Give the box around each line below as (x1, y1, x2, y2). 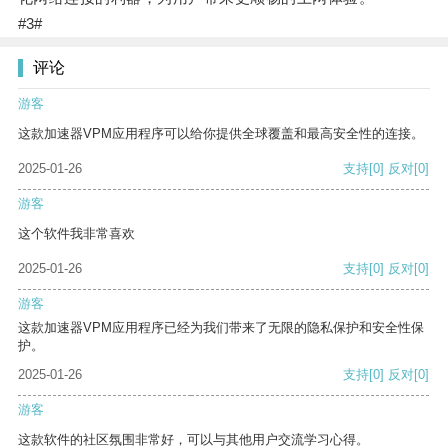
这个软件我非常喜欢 (18, 226, 135, 242)
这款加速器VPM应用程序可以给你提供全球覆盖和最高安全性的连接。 (18, 126, 424, 142)
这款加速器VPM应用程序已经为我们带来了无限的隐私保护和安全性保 (18, 320, 424, 336)
